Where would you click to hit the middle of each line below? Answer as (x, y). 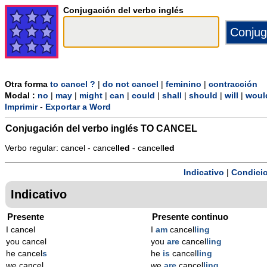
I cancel (21, 229)
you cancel (26, 241)
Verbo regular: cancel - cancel (61, 148)
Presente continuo (190, 216)
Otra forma (27, 85)
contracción (233, 85)
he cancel (24, 253)
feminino (184, 85)
